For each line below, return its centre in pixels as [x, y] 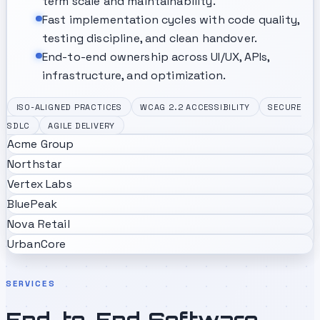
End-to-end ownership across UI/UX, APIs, [156, 57]
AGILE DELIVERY [82, 125]
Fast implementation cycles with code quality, [170, 20]
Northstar [35, 164]
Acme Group [41, 144]
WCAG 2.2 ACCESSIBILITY [195, 107]
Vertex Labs [40, 184]
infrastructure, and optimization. [134, 76]
